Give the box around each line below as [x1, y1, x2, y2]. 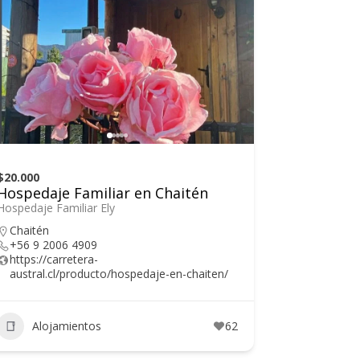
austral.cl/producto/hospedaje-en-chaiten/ [10, 265, 228, 281]
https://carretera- [10, 251, 98, 267]
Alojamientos [32, 318, 101, 334]
